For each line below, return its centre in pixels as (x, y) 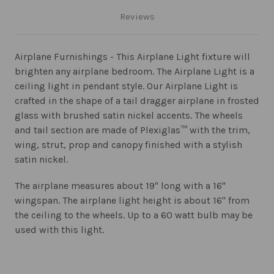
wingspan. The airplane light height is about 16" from (132, 201)
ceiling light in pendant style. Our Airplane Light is (126, 86)
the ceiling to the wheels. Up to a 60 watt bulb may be (134, 215)
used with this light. (59, 230)
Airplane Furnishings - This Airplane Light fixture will (132, 57)
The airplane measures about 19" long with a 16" (120, 186)
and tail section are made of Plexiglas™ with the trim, (132, 130)
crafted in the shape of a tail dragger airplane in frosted (137, 101)
